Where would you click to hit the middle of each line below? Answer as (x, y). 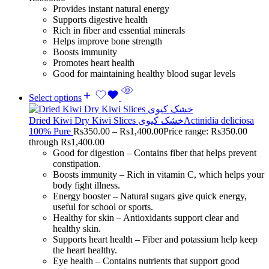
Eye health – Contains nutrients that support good (146, 261)
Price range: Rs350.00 (205, 131)
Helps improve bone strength (107, 41)
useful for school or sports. (103, 207)
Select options (55, 97)
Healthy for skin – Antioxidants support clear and (146, 217)
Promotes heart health (94, 62)
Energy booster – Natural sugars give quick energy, (150, 196)
